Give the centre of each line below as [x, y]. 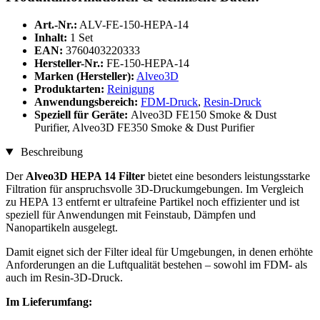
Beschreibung [50, 152]
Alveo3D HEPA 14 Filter [85, 176]
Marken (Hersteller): [84, 76]
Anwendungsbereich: [87, 102]
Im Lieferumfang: [49, 302]
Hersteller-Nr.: [69, 64]
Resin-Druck [232, 102]
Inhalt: [51, 38]
